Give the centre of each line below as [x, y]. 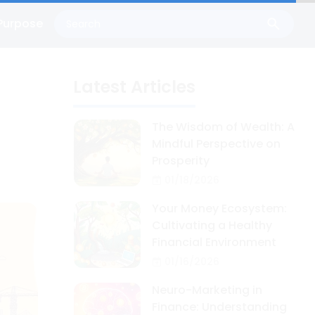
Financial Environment [214, 242]
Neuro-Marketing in [207, 290]
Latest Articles [134, 87]
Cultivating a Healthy [212, 225]
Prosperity [181, 161]
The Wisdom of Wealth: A [223, 127]
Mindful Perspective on [216, 144]
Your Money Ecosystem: [219, 208]
